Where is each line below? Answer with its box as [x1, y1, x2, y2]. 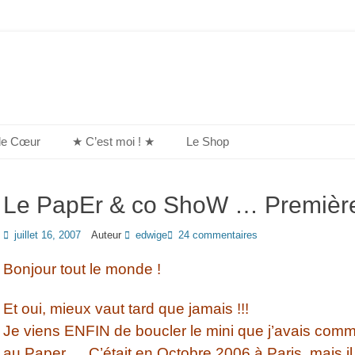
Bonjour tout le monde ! [3, 261, 161, 277]
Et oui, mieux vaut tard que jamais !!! [3, 300, 249, 317]
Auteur [89, 229, 124, 241]
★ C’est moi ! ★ [72, 135, 155, 148]
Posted [2, 228, 35, 240]
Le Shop [186, 135, 229, 148]
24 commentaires [178, 229, 258, 241]
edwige [136, 229, 167, 241]
